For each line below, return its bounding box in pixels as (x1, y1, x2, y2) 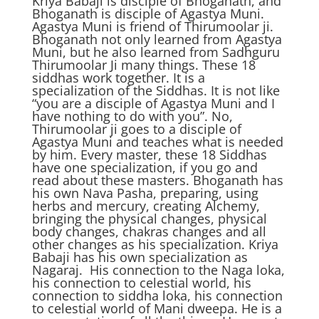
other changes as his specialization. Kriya (31, 236, 278, 253)
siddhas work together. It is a (31, 69, 205, 86)
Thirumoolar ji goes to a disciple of (31, 120, 241, 137)
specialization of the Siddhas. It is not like (31, 82, 280, 99)
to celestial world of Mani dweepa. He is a (31, 300, 282, 317)
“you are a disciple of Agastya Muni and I (31, 95, 275, 112)
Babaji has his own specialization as (31, 249, 248, 266)
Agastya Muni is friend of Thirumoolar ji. (31, 18, 273, 35)
